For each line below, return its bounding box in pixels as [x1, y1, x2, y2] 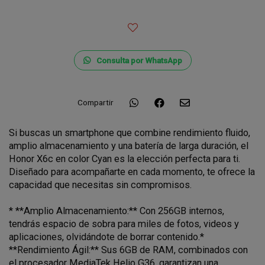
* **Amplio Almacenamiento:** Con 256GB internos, [9, 205, 224, 216]
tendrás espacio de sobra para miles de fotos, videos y [9, 218, 239, 230]
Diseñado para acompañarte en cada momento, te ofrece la [9, 166, 255, 177]
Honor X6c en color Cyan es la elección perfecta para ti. [9, 153, 240, 164]
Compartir [77, 98, 114, 108]
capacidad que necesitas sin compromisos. [9, 179, 192, 190]
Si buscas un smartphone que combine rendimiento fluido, [9, 127, 250, 138]
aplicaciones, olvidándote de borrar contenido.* [9, 231, 204, 243]
